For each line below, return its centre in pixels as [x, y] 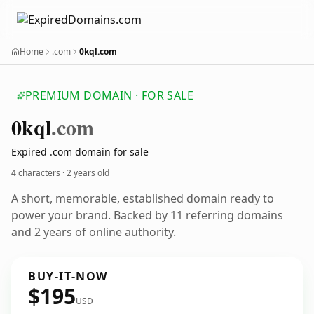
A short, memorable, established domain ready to [143, 198]
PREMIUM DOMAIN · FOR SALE [109, 95]
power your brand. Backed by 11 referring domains [147, 215]
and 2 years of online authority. [94, 232]
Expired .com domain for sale [80, 152]
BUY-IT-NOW [68, 276]
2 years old [88, 173]
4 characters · [39, 173]
